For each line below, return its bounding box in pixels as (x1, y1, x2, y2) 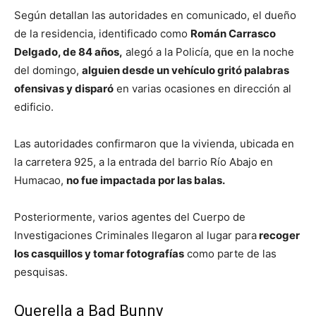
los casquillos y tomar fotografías (14, 247, 184, 261)
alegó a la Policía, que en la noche (123, 45, 294, 59)
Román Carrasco (190, 27, 276, 41)
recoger (257, 229, 300, 243)
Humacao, (14, 174, 66, 188)
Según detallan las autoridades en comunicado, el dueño (14, 8, 296, 23)
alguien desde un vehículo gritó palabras (82, 63, 289, 78)
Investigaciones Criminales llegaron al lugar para (14, 229, 257, 243)
